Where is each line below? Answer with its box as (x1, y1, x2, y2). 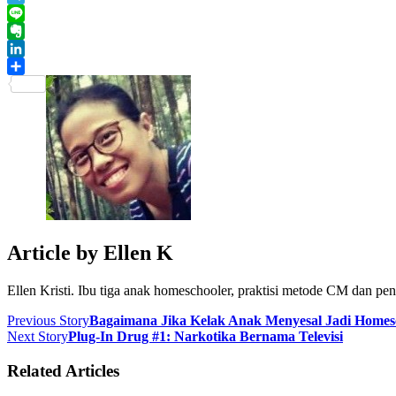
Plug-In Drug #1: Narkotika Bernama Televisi (68, 329, 343, 345)
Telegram (7, 5, 59, 21)
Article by (7, 241, 103, 265)
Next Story (7, 329, 68, 345)
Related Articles (7, 361, 119, 380)
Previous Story (7, 313, 89, 329)
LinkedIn (7, 58, 58, 74)
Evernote (7, 41, 57, 57)
